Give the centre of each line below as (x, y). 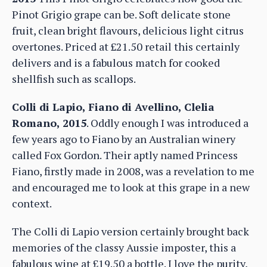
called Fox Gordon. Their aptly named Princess (125, 155)
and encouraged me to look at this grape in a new (131, 187)
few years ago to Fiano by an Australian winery (124, 139)
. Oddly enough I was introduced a (167, 122)
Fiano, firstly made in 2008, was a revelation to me (133, 171)
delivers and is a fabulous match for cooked (116, 62)
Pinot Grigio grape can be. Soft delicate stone (121, 14)
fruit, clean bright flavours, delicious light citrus (128, 30)
